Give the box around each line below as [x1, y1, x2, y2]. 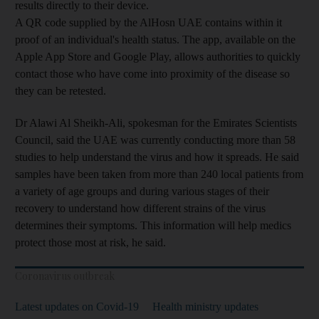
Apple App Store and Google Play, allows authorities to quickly [15, 51, 300, 63]
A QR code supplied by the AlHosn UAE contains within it [15, 16, 282, 28]
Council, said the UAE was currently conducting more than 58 [15, 134, 296, 146]
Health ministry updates [152, 300, 258, 313]
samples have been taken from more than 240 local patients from [15, 168, 303, 180]
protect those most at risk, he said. [15, 236, 166, 249]
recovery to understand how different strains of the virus [15, 202, 266, 214]
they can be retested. [15, 85, 106, 97]
